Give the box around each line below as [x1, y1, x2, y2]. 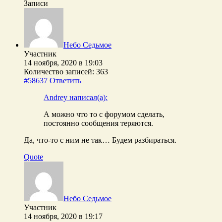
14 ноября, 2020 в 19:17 [24, 212, 103, 221]
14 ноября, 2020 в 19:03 [24, 58, 103, 67]
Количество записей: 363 [24, 67, 108, 76]
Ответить [50, 76, 81, 85]
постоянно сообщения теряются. [44, 118, 153, 127]
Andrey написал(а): [44, 93, 108, 102]
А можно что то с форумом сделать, [44, 110, 165, 118]
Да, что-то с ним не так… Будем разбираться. [24, 135, 176, 144]
